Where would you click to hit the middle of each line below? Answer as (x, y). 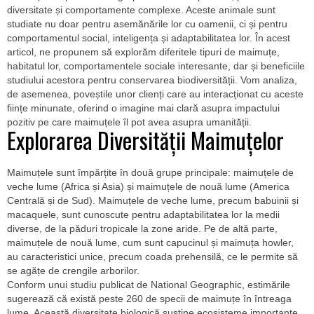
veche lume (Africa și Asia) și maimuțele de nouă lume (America (148, 186)
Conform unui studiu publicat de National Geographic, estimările (149, 285)
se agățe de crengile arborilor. (73, 271)
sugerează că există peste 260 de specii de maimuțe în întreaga (149, 299)
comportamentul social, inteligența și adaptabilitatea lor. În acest (149, 38)
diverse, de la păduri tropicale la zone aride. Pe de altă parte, (142, 228)
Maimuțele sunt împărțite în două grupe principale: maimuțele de (150, 172)
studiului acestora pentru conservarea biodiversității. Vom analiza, (152, 80)
